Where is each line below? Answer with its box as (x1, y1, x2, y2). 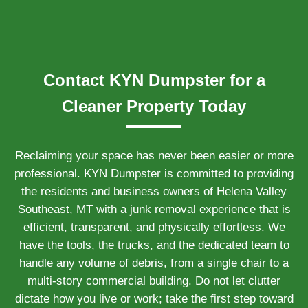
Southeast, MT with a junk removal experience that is (17, 203, 291, 216)
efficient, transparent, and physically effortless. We (23, 221, 285, 234)
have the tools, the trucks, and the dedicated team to (19, 239, 289, 252)
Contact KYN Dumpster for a (43, 71, 265, 89)
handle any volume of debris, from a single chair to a (19, 256, 289, 269)
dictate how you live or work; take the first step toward (14, 292, 294, 305)
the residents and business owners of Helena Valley (21, 185, 287, 198)
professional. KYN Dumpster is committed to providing (14, 167, 294, 180)
